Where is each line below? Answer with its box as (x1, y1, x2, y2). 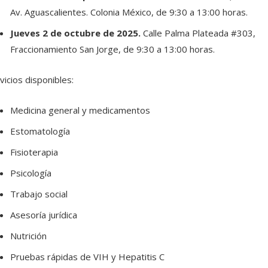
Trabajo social (10, 188, 68, 200)
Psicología (10, 167, 51, 179)
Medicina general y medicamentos (10, 104, 150, 117)
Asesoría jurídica (10, 209, 77, 221)
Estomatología (10, 125, 70, 138)
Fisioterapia (10, 146, 58, 159)
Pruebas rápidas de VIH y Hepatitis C (10, 251, 165, 263)
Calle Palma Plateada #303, (142, 27, 255, 39)
